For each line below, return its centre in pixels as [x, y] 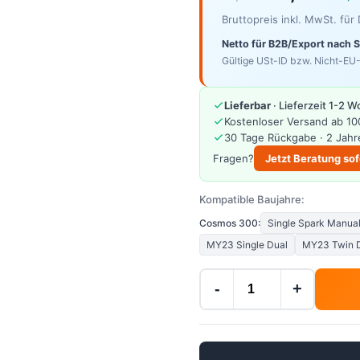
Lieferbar [247, 105]
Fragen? [233, 158]
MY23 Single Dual [247, 244]
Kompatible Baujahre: [252, 199]
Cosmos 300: [230, 223]
